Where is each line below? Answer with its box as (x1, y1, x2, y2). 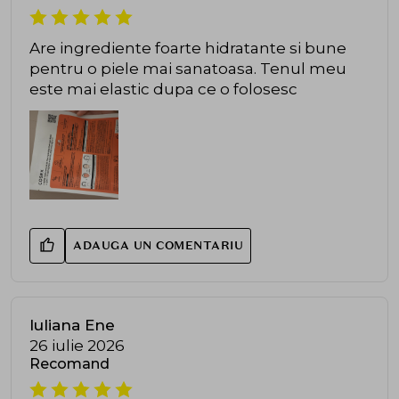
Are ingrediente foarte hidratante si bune (29, 39, 346, 58)
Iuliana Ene (29, 315, 115, 334)
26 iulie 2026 (29, 336, 125, 354)
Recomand (29, 354, 110, 372)
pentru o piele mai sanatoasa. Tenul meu (29, 60, 346, 78)
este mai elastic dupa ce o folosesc (29, 80, 297, 99)
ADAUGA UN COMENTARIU (73, 237, 243, 253)
